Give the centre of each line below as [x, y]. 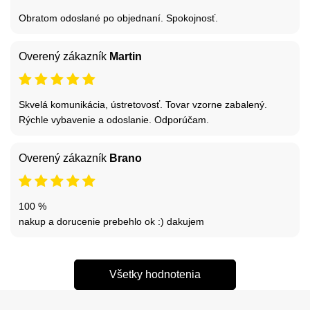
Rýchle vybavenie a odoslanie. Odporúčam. [114, 119]
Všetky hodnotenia [155, 274]
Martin [126, 56]
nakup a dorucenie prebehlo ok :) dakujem [111, 221]
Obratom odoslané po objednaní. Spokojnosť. [118, 18]
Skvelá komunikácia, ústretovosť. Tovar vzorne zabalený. [143, 104]
